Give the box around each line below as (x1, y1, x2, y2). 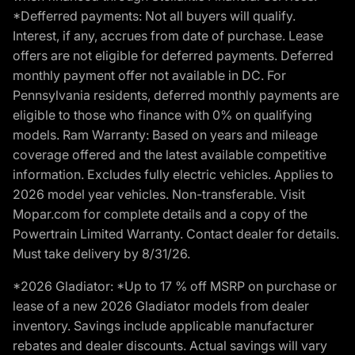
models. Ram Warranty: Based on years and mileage (13, 126, 318, 143)
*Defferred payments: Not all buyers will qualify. (13, 7, 296, 24)
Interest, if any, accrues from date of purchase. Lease (13, 27, 323, 44)
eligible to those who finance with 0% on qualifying (13, 106, 312, 123)
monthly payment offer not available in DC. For (13, 67, 286, 83)
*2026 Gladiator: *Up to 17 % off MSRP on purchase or (13, 277, 337, 294)
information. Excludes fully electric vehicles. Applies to (13, 166, 334, 182)
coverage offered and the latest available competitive (13, 146, 326, 162)
